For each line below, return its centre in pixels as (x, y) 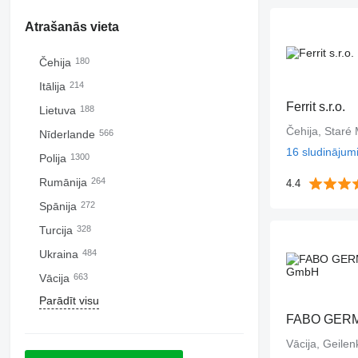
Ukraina (60, 254)
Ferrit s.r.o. (315, 107)
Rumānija (64, 182)
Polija (54, 158)
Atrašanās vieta (72, 27)
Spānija (59, 206)
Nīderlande (68, 134)
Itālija (54, 86)
